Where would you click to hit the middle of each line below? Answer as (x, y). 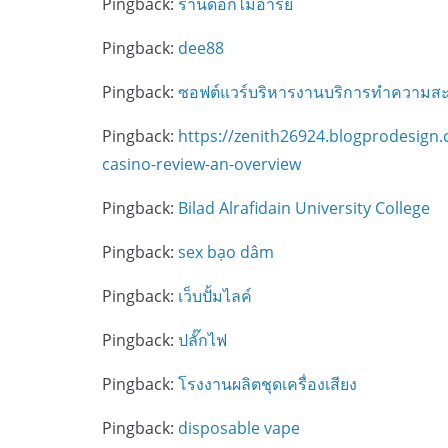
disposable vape (239, 428)
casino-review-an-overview (201, 164)
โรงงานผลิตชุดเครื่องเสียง (267, 384)
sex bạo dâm (226, 252)
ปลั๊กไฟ (202, 340)
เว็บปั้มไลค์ (215, 296)
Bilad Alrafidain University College (304, 208)
